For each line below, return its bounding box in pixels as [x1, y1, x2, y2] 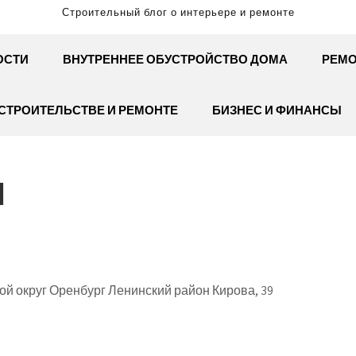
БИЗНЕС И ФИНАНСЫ [211, 103, 342, 118]
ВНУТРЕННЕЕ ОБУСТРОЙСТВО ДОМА [62, 52, 288, 67]
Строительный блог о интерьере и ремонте [61, 6, 295, 19]
